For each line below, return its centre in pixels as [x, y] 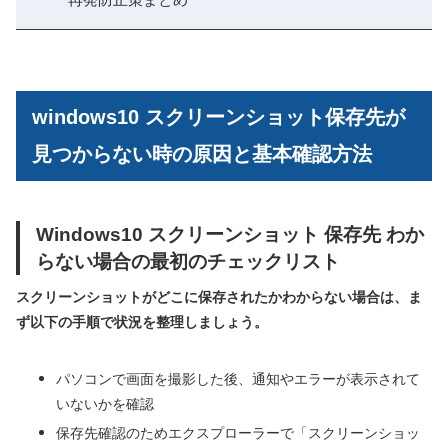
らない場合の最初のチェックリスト [188, 261]
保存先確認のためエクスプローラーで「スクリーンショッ [238, 433]
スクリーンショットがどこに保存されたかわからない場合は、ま [219, 297]
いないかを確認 [105, 404]
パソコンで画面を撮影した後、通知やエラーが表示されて [238, 379]
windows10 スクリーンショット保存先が [218, 117]
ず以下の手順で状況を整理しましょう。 [142, 322]
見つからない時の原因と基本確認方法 [202, 154]
